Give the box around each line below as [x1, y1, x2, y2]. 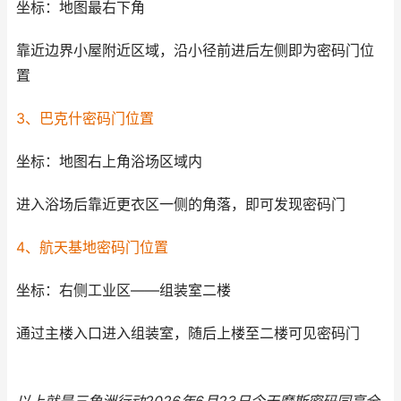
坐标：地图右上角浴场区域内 [16, 153, 202, 170]
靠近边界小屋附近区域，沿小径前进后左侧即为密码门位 [16, 42, 374, 59]
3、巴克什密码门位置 [16, 110, 154, 127]
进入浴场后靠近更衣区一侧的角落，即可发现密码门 [16, 196, 346, 213]
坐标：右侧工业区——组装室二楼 [16, 282, 231, 299]
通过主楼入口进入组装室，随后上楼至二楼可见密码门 [16, 325, 360, 342]
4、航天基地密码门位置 [16, 239, 168, 256]
